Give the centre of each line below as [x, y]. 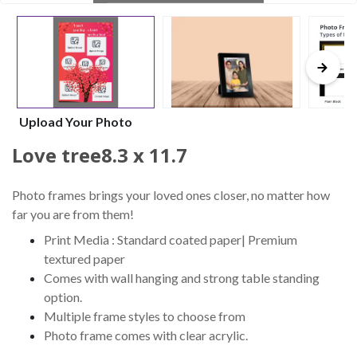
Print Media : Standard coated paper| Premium [171, 239]
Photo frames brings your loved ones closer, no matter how [171, 194]
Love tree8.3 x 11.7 [100, 155]
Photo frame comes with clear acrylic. [146, 335]
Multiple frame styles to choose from [145, 316]
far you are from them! [73, 214]
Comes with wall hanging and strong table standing [182, 277]
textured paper [84, 258]
